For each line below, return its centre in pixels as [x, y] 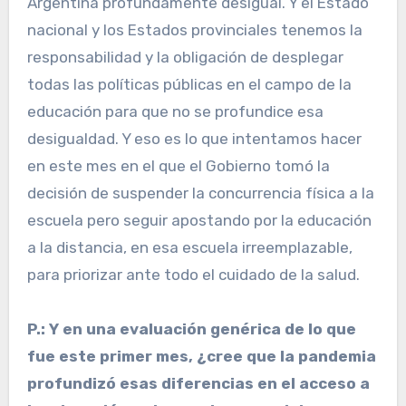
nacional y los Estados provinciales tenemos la [194, 30]
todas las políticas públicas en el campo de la [189, 85]
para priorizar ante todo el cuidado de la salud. [193, 275]
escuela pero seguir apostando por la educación [199, 221]
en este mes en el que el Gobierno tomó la [178, 166]
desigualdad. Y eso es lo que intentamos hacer [194, 139]
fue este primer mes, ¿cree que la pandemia [201, 357]
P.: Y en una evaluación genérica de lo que [191, 329]
